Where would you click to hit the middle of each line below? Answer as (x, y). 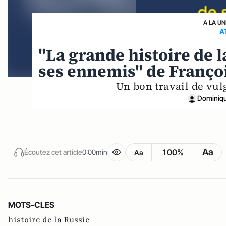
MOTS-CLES (31, 205)
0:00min (95, 152)
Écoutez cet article (53, 152)
